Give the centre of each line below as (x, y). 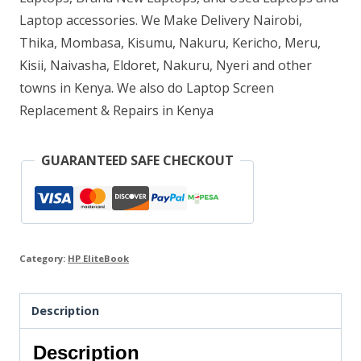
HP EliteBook (98, 258)
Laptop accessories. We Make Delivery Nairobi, (161, 20)
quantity (75, 147)
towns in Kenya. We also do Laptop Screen (147, 88)
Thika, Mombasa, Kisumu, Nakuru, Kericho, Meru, (170, 43)
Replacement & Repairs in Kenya (116, 110)
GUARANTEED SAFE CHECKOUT (137, 160)
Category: (44, 258)
